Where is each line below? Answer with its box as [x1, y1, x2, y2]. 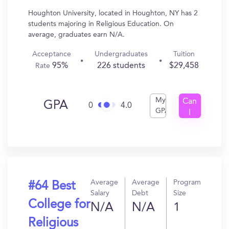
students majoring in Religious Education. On [28, 20, 174, 28]
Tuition [173, 51, 195, 58]
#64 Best [28, 180, 75, 193]
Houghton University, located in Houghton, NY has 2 [28, 10, 198, 17]
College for [28, 199, 90, 211]
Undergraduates [94, 51, 148, 58]
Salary [90, 190, 109, 197]
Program [173, 179, 201, 186]
